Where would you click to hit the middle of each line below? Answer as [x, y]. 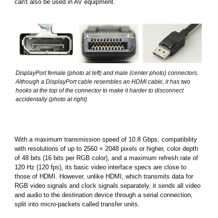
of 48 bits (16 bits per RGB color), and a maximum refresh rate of [106, 158]
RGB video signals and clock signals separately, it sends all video [108, 185]
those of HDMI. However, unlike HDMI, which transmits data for [104, 176]
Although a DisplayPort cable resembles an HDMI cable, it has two [103, 82]
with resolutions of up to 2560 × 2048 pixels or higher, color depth [106, 148]
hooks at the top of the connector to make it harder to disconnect [100, 90]
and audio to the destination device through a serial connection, [104, 195]
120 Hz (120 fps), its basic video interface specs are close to [100, 167]
